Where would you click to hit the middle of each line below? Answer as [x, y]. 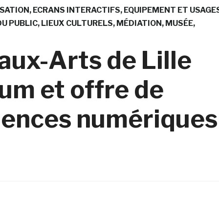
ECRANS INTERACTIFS [76, 10]
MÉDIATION [139, 23]
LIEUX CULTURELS [77, 23]
